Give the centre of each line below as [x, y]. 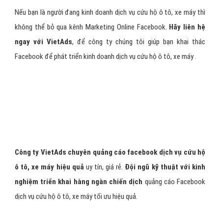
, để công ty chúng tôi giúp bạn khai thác [139, 42]
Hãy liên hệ [187, 27]
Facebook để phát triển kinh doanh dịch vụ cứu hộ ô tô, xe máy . [106, 56]
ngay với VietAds [43, 42]
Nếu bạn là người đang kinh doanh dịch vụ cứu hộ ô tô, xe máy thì [110, 12]
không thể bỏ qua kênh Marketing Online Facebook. [92, 27]
